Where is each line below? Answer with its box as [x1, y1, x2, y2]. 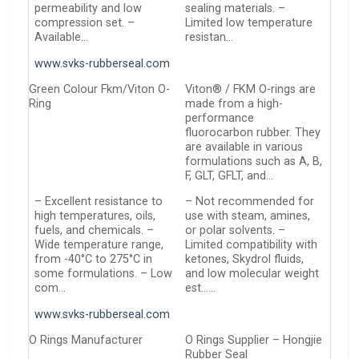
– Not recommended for [185, 195, 315, 209]
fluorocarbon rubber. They [185, 126, 321, 140]
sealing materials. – [185, 2, 286, 16]
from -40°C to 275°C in [34, 252, 153, 267]
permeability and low [34, 2, 143, 16]
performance [185, 111, 255, 126]
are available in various [185, 140, 304, 155]
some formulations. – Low [34, 267, 173, 281]
